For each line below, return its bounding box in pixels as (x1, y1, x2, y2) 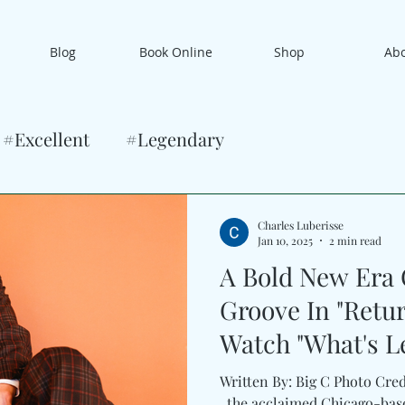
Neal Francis (220, 360, 361, 393)
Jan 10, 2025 (258, 233, 313, 248)
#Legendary (126, 127, 224, 151)
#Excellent (3, 127, 89, 151)
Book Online (139, 43, 212, 61)
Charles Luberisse (258, 217, 344, 232)
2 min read (329, 233, 381, 248)
